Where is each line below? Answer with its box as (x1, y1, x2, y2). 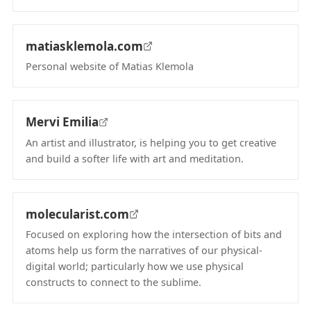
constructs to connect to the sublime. (26, 276, 201, 289)
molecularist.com (26, 205, 129, 222)
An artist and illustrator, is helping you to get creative (26, 135, 276, 149)
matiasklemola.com (26, 37, 143, 54)
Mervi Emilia (26, 114, 99, 130)
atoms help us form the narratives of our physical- (26, 244, 262, 257)
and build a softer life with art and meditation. (26, 151, 244, 165)
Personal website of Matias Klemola (26, 60, 194, 73)
